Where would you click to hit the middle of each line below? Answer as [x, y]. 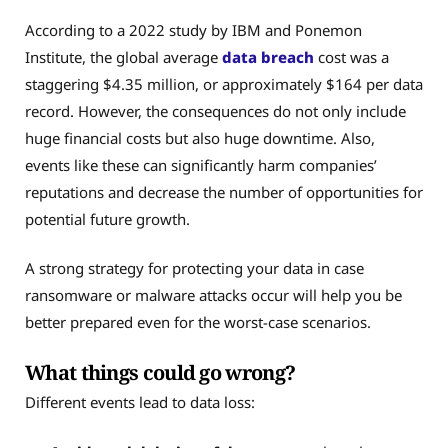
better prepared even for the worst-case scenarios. [200, 322]
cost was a [351, 56]
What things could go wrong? [160, 373]
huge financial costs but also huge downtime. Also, [200, 137]
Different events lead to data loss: [140, 402]
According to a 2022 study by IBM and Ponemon [193, 29]
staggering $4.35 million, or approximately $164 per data [224, 83]
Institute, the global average [123, 56]
